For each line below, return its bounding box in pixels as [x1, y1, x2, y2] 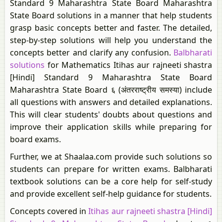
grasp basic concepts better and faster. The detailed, [10, 22, 212, 33]
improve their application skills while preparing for [10, 121, 212, 132]
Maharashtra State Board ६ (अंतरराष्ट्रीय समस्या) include [10, 84, 212, 95]
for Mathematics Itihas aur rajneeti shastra [45, 59, 212, 70]
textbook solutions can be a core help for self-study [10, 176, 212, 187]
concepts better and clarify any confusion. [10, 47, 173, 58]
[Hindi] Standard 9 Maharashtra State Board [10, 72, 212, 83]
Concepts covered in [10, 206, 89, 217]
